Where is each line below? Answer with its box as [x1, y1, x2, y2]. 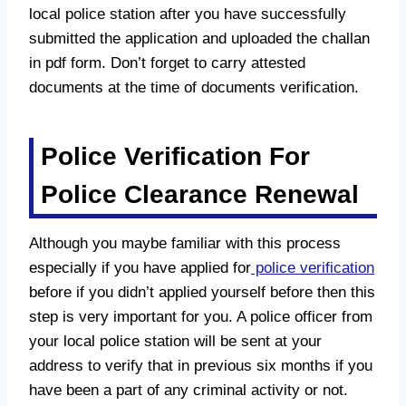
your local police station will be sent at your [29, 332, 322, 350]
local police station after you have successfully [29, 5, 346, 23]
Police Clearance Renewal [41, 179, 359, 208]
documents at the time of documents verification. [29, 78, 359, 96]
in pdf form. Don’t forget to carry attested [29, 53, 305, 72]
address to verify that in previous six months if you [29, 356, 372, 374]
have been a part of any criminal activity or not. [29, 381, 348, 399]
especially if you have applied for [29, 258, 251, 276]
